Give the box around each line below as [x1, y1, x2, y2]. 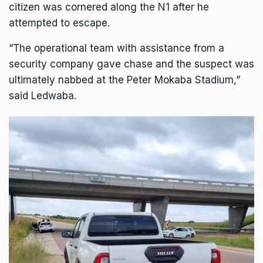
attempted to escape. [9, 16, 110, 29]
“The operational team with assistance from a [9, 42, 224, 54]
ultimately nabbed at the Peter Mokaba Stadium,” [9, 73, 240, 86]
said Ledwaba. [9, 89, 76, 102]
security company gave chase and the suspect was [9, 58, 254, 70]
